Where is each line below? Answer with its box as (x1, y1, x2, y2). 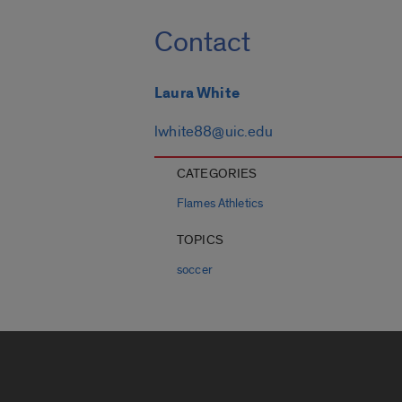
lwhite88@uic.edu (154, 122, 273, 142)
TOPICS (177, 232, 223, 249)
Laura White (154, 83, 240, 104)
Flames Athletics (177, 197, 264, 212)
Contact (154, 24, 250, 61)
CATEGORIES (177, 165, 258, 183)
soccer (177, 263, 213, 278)
